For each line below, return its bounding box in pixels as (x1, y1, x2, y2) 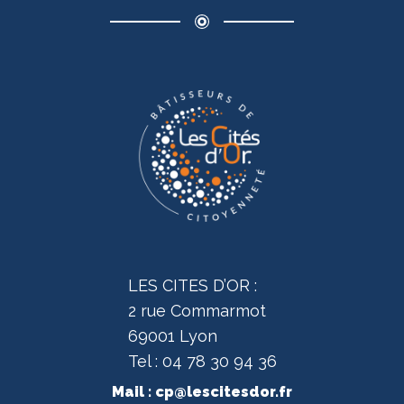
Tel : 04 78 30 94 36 (127, 351, 277, 371)
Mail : (112, 382, 155, 400)
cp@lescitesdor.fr (155, 382, 292, 400)
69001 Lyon (127, 326, 217, 345)
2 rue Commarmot (127, 300, 266, 320)
